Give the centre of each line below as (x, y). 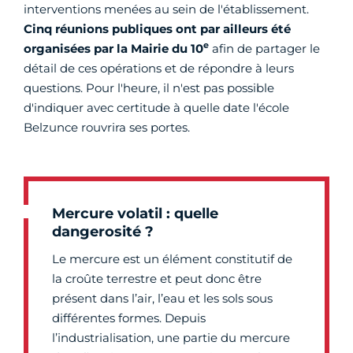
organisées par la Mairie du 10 (113, 48)
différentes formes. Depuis (129, 318)
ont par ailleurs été (233, 29)
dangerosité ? (103, 232)
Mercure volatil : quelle (135, 214)
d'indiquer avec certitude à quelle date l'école (156, 108)
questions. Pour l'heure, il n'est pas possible (149, 88)
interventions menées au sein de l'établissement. (166, 9)
